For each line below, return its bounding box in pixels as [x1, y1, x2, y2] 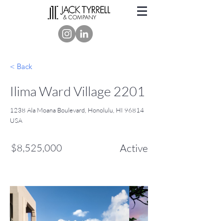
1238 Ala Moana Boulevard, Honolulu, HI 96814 [10, 106, 144, 114]
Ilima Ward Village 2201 [10, 83, 145, 99]
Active [120, 142, 148, 154]
